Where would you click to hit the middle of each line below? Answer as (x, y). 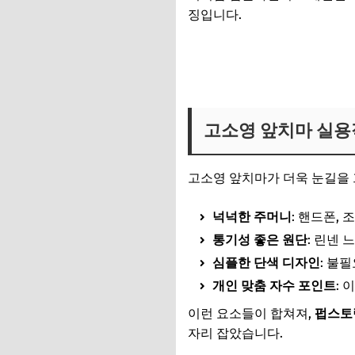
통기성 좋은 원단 (260, 240)
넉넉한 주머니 (252, 217)
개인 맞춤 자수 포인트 (274, 286)
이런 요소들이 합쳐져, (251, 313)
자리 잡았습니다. (235, 333)
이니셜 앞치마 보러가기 (254, 66)
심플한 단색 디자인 (266, 263)
